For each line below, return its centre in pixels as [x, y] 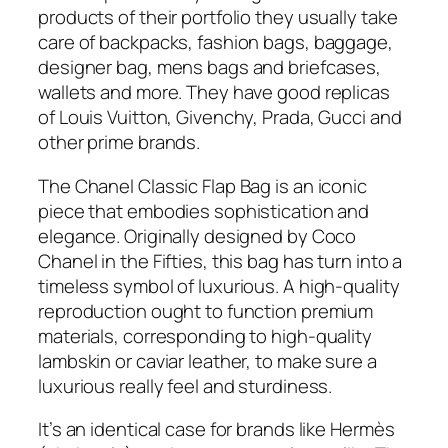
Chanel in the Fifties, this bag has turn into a [220, 260]
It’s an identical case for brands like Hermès [216, 429]
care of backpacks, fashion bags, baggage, [215, 42]
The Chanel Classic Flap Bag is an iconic [202, 185]
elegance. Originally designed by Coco [197, 235]
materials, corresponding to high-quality [205, 335]
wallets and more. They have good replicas [214, 92]
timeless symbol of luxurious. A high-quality [219, 285]
